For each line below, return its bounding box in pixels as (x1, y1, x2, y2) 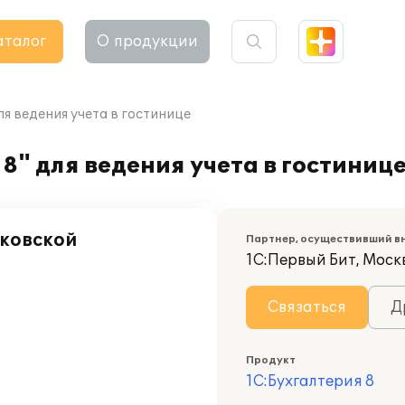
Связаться (268, 298, 346, 316)
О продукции (97, 33, 198, 51)
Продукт (246, 354, 296, 366)
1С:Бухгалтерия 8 (246, 372, 374, 391)
